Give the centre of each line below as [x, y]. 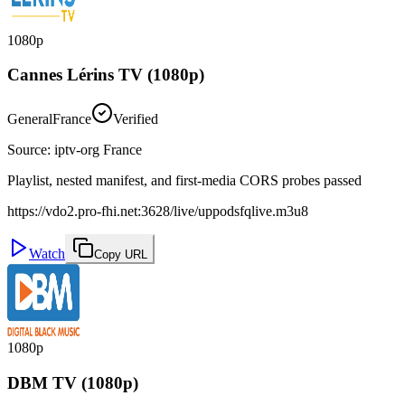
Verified [136, 118]
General [30, 118]
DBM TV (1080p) [73, 382]
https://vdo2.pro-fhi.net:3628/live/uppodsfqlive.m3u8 [158, 211]
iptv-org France [98, 149]
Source [27, 149]
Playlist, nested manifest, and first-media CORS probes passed [184, 180]
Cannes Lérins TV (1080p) [106, 75]
